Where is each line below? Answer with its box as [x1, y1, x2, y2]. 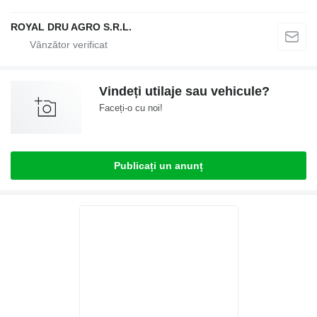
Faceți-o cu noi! [99, 103, 163, 113]
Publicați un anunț [114, 160, 203, 171]
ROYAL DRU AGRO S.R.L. [11, 21, 132, 33]
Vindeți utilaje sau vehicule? [99, 84, 270, 98]
